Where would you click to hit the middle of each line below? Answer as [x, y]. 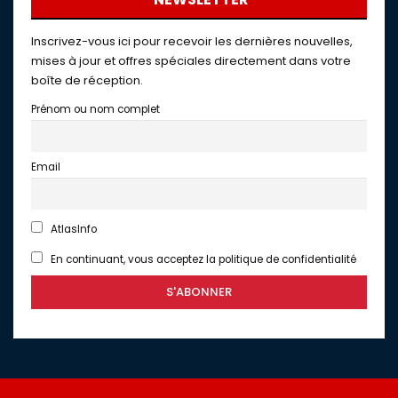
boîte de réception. [87, 80]
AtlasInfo [72, 229]
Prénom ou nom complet [96, 109]
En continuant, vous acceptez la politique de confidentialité [202, 259]
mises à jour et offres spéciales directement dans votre [191, 60]
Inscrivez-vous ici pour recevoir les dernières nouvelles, [192, 41]
